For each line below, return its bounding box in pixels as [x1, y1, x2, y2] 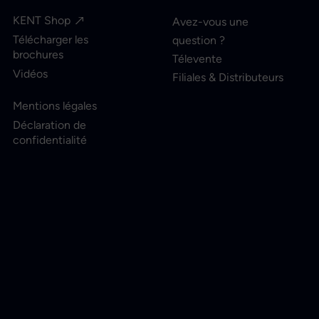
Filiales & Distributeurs [172, 70, 283, 84]
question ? [172, 33, 225, 47]
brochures [13, 48, 63, 61]
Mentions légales [13, 99, 97, 113]
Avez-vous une [172, 15, 249, 28]
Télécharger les [13, 33, 88, 46]
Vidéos [13, 67, 48, 80]
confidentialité [13, 133, 87, 147]
